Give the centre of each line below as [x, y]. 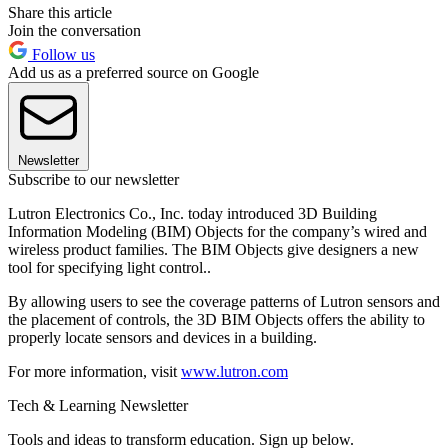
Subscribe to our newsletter [93, 179]
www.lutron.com [234, 371]
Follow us [61, 54]
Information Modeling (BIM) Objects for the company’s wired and [217, 231]
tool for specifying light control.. [109, 267]
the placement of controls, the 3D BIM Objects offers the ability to [216, 319]
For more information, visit [94, 371]
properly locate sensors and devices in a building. [162, 337]
